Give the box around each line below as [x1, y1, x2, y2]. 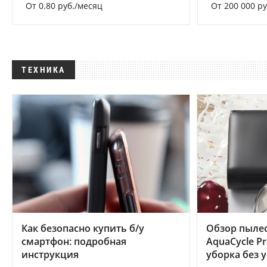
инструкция [21, 247, 79, 261]
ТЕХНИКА [21, 65, 66, 75]
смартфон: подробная [21, 234, 126, 248]
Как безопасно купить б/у [21, 221, 144, 235]
